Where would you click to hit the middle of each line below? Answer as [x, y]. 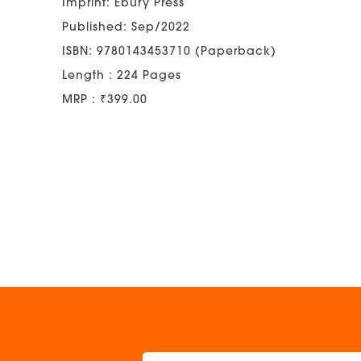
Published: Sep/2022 [126, 27]
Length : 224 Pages [122, 75]
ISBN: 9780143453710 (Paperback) [169, 51]
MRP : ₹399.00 [105, 99]
